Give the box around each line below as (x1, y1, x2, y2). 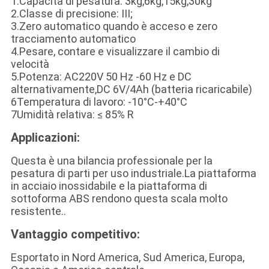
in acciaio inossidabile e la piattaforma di (10, 180, 207, 193)
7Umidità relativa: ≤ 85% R (10, 108, 134, 121)
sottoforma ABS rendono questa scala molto (10, 192, 228, 205)
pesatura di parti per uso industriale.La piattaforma (10, 167, 256, 180)
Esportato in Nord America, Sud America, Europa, (10, 251, 244, 264)
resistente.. (10, 205, 66, 218)
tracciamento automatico (10, 32, 136, 46)
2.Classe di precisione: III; (10, 7, 133, 20)
